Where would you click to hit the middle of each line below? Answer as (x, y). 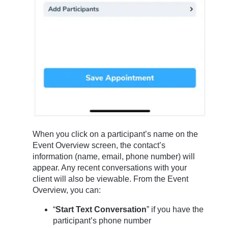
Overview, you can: (67, 190)
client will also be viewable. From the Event (111, 179)
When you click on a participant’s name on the (116, 134)
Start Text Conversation (101, 209)
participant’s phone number (102, 220)
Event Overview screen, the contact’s (99, 145)
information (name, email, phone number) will (114, 156)
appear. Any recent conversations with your (110, 167)
